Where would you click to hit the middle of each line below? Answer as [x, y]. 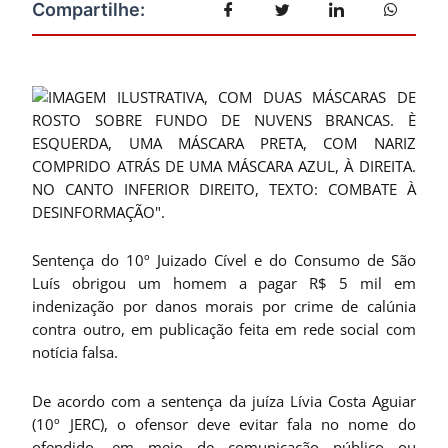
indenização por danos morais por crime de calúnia [224, 306]
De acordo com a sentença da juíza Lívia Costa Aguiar [224, 400]
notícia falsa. [75, 352]
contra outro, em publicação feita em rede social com [224, 329]
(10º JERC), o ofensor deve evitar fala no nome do [224, 423]
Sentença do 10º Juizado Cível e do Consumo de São [224, 260]
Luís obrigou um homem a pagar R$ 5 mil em [224, 283]
